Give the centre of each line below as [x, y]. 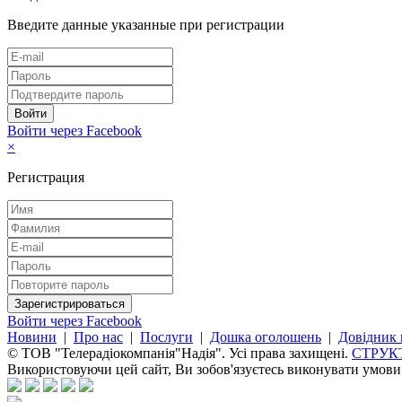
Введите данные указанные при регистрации [146, 24]
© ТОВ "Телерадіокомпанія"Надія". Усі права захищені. [179, 353]
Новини [32, 336]
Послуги [166, 336]
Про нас [98, 336]
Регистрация [46, 177]
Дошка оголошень [266, 336]
